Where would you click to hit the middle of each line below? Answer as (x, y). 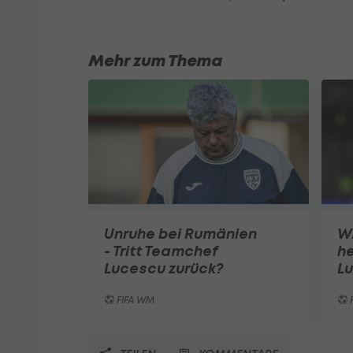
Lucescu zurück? (163, 268)
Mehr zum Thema (155, 61)
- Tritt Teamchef (161, 251)
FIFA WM (134, 299)
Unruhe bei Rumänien (180, 233)
